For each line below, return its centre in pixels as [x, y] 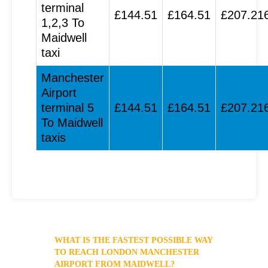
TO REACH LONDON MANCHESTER [127, 252]
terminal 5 [68, 108]
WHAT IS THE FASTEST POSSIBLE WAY [134, 240]
